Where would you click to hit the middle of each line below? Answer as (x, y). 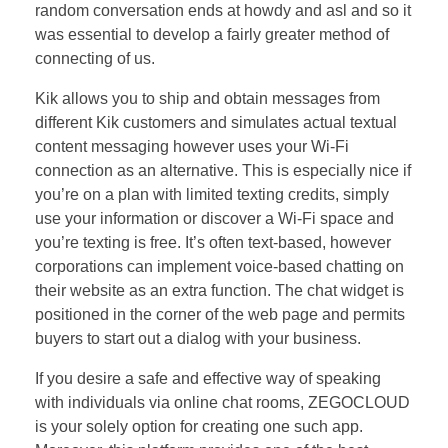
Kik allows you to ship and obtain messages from (207, 98)
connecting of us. (95, 58)
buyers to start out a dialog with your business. (198, 338)
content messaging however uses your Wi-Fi (192, 146)
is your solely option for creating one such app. (199, 426)
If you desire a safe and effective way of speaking (208, 378)
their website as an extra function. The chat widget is (219, 290)
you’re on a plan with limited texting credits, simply (212, 194)
